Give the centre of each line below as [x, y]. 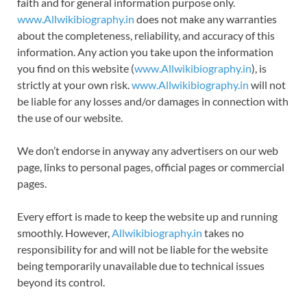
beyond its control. [61, 282]
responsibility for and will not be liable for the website [143, 249]
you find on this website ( [76, 68]
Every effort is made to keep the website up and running [147, 216]
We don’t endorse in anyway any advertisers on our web [148, 150]
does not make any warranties [206, 19]
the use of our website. [70, 118]
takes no [223, 233]
